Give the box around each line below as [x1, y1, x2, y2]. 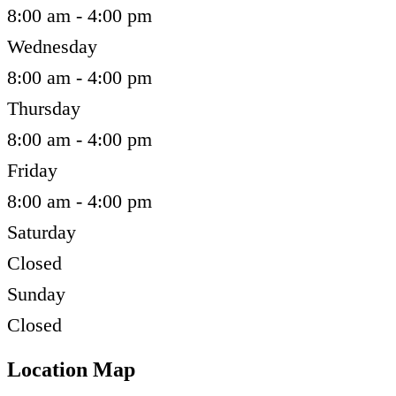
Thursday [7, 97, 80, 120]
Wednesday [7, 35, 97, 58]
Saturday [7, 221, 76, 244]
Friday [7, 159, 57, 182]
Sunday [7, 283, 65, 306]
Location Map [7, 358, 135, 382]
